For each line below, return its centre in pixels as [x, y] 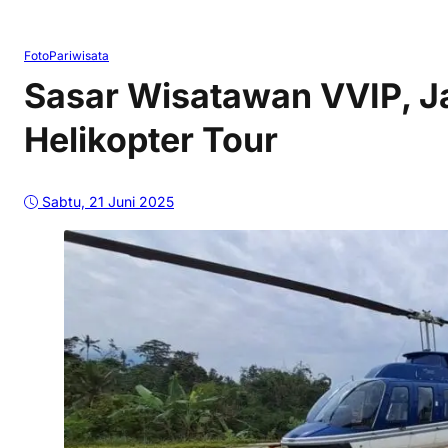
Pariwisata [79, 55]
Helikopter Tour [151, 139]
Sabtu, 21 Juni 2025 [108, 202]
